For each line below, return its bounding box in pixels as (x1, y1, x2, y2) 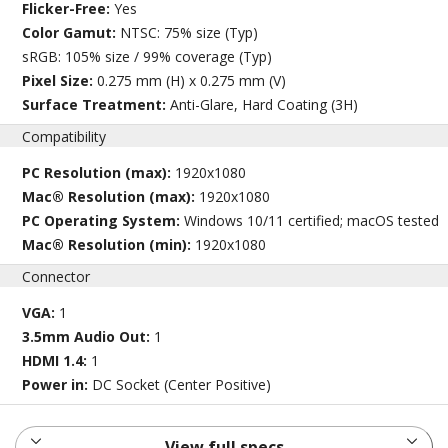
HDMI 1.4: (22, 351, 92, 371)
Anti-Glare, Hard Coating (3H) (170, 95, 359, 115)
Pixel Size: (22, 71, 98, 91)
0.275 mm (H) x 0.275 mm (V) (97, 71, 287, 91)
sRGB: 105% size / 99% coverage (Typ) (22, 47, 273, 67)
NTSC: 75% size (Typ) (120, 23, 259, 43)
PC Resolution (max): (22, 163, 176, 183)
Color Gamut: (22, 23, 121, 43)
